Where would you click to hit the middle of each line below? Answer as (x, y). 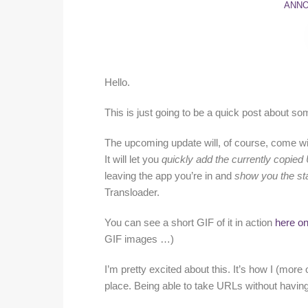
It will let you (133, 160)
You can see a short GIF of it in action (190, 223)
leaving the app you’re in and (169, 176)
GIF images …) (139, 240)
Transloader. (132, 193)
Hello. (117, 83)
